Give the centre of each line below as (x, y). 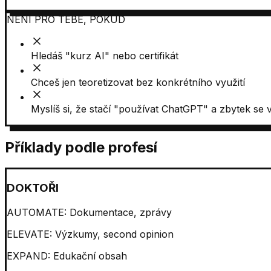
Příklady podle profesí (81, 147)
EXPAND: (30, 256)
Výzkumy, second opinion (114, 234)
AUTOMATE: (38, 212)
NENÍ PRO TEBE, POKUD (66, 19)
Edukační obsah (90, 256)
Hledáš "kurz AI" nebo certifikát (105, 55)
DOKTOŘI (33, 188)
